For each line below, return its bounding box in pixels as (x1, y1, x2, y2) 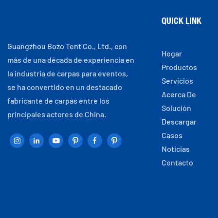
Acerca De (161, 89, 196, 99)
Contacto (161, 157, 193, 167)
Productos (161, 62, 197, 72)
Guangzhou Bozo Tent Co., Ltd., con (7, 41, 127, 51)
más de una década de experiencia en (7, 54, 134, 64)
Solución (161, 103, 191, 112)
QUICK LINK (161, 15, 201, 26)
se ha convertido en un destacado (7, 82, 122, 91)
